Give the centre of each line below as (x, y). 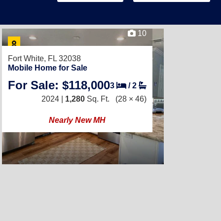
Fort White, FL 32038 (44, 58)
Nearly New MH (77, 120)
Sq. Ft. (97, 99)
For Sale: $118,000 (59, 85)
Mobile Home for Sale (48, 68)
